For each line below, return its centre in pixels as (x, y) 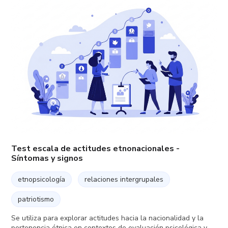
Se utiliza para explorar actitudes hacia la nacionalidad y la (108, 218)
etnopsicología (42, 179)
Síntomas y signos (47, 158)
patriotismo (36, 199)
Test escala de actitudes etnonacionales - (96, 148)
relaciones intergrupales (124, 179)
